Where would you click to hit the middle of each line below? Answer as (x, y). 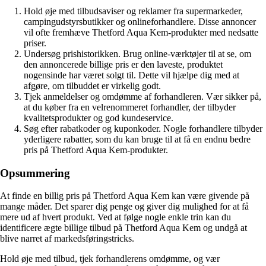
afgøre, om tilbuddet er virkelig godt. (92, 85)
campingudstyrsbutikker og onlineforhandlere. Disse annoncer (140, 21)
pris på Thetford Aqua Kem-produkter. (96, 150)
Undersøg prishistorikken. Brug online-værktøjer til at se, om (137, 53)
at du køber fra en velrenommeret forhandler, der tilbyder (130, 107)
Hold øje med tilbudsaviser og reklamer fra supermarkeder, (133, 11)
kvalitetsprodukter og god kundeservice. (99, 118)
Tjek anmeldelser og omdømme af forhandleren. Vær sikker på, (142, 96)
